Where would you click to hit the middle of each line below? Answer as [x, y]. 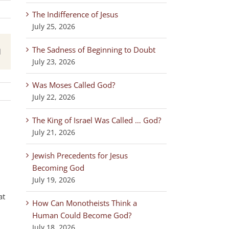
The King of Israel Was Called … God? [97, 120]
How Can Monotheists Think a [85, 203]
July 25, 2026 [54, 26]
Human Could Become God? [82, 215]
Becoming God [58, 168]
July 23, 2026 [54, 62]
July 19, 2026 [54, 180]
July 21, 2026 [54, 132]
